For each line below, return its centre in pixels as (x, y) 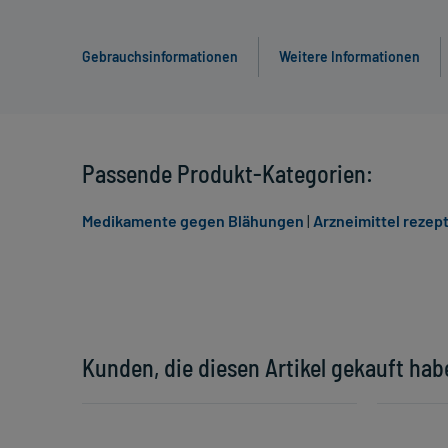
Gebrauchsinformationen (160, 57)
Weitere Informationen (349, 57)
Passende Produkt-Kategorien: (227, 174)
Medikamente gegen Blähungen (193, 221)
